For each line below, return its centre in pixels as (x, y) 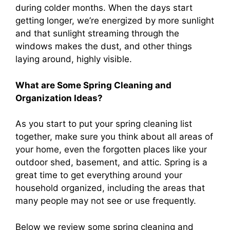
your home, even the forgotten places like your (111, 149)
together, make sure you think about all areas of (114, 137)
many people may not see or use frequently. (106, 201)
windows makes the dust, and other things (104, 46)
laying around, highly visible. (74, 59)
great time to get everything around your (99, 175)
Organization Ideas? (59, 98)
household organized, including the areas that (110, 188)
